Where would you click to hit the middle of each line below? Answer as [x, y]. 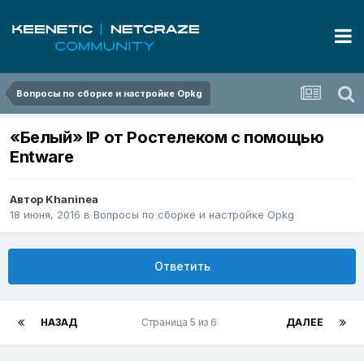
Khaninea [72, 199]
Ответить [182, 266]
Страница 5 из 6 [182, 323]
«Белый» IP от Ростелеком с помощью [167, 138]
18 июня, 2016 [45, 215]
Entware [42, 157]
